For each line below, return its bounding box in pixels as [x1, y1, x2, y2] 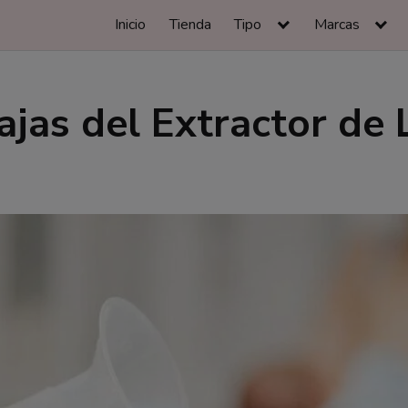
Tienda [168, 15, 211, 36]
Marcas [314, 15, 361, 36]
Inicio [115, 15, 147, 36]
